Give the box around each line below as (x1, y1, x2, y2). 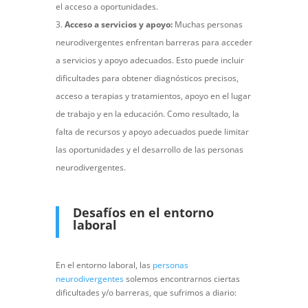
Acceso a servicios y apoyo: (64, 19, 173, 31)
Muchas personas (172, 19, 243, 31)
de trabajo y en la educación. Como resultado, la (55, 108, 239, 120)
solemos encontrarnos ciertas (123, 273, 240, 285)
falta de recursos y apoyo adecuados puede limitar (55, 126, 249, 138)
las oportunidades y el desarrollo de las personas (55, 144, 243, 156)
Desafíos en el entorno (72, 204, 214, 221)
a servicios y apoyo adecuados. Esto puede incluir (55, 54, 244, 67)
